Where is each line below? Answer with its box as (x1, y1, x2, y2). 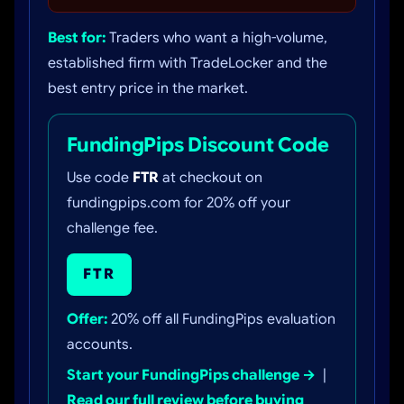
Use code (67, 169, 133, 187)
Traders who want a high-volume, (106, 29, 327, 47)
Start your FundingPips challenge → (67, 366, 316, 384)
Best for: (48, 29, 106, 47)
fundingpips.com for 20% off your (67, 194, 290, 212)
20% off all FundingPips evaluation (107, 310, 335, 328)
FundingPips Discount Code (67, 133, 329, 157)
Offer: (67, 310, 107, 328)
